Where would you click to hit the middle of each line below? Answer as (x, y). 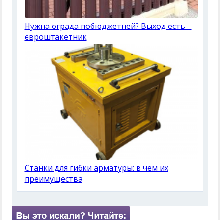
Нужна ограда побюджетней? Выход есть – (108, 26)
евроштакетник (55, 37)
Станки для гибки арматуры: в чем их (96, 168)
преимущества (53, 179)
